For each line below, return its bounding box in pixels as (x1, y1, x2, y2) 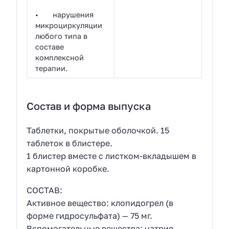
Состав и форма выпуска (27, 100, 151, 112)
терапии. (35, 64, 68, 73)
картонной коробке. (27, 163, 110, 174)
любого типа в (35, 32, 88, 41)
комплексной (35, 53, 84, 62)
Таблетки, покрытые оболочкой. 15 (27, 125, 170, 135)
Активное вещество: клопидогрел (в (27, 198, 174, 209)
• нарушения (35, 10, 94, 19)
